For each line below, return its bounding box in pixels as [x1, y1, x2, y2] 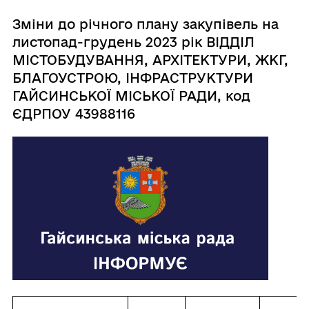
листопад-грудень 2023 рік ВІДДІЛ [12, 34, 255, 50]
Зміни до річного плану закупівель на [12, 16, 279, 32]
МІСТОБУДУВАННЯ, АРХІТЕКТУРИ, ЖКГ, [12, 52, 288, 68]
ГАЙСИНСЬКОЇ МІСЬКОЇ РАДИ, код [12, 88, 250, 103]
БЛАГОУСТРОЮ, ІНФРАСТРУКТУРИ [12, 70, 253, 86]
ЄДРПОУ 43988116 [12, 106, 135, 121]
